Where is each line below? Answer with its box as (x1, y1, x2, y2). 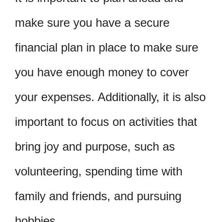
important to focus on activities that (15, 115, 197, 129)
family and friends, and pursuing (15, 189, 181, 203)
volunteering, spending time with (15, 165, 182, 178)
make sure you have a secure (15, 16, 169, 30)
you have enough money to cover (15, 65, 189, 79)
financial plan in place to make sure (15, 41, 198, 55)
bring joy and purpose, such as (15, 140, 175, 154)
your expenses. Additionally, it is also (15, 90, 206, 104)
